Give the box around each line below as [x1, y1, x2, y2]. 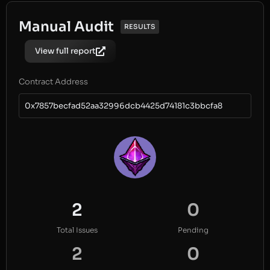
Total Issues [56, 225, 98, 235]
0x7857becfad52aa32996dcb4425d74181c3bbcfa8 [25, 101, 222, 111]
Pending [178, 225, 209, 235]
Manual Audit [19, 18, 114, 36]
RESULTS [124, 22, 155, 31]
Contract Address [19, 77, 88, 87]
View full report [35, 46, 96, 57]
